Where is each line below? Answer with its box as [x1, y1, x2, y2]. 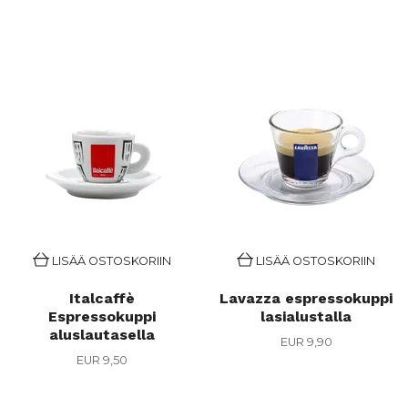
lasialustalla [260, 308, 352, 325]
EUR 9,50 [76, 353, 127, 367]
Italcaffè [69, 290, 135, 307]
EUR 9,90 [280, 335, 332, 349]
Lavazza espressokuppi [219, 290, 393, 307]
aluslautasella [49, 326, 155, 343]
